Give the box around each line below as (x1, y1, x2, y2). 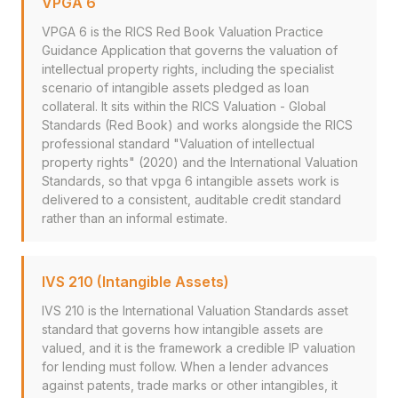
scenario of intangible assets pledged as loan (42, 80, 309, 95)
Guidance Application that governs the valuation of (42, 43, 338, 58)
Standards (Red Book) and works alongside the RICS (42, 117, 353, 132)
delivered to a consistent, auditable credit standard (42, 192, 341, 207)
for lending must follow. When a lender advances (42, 359, 329, 374)
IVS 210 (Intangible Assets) (42, 273, 229, 291)
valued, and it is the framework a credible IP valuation (42, 340, 355, 355)
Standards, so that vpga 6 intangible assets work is (42, 173, 339, 188)
